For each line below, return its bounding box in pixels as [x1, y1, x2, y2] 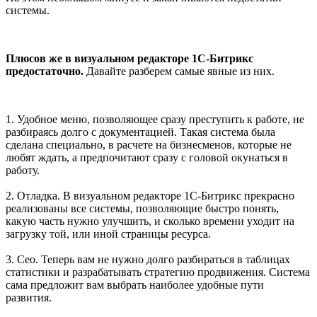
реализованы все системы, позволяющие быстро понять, [6, 202, 279, 214]
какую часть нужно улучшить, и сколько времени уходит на [6, 214, 294, 227]
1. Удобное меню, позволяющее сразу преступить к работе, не [6, 113, 304, 125]
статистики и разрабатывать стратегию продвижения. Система [6, 265, 310, 278]
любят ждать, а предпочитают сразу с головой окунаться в [6, 151, 288, 163]
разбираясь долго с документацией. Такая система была [6, 125, 275, 138]
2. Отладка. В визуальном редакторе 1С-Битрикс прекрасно [6, 189, 294, 202]
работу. [6, 163, 40, 176]
